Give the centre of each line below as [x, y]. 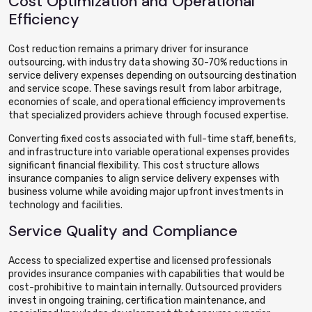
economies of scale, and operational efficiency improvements [147, 102]
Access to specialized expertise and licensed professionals [140, 261]
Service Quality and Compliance [123, 231]
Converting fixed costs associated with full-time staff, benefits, [152, 139]
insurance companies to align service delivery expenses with [144, 179]
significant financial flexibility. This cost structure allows [134, 165]
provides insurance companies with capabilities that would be [147, 274]
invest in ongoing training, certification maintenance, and [137, 301]
